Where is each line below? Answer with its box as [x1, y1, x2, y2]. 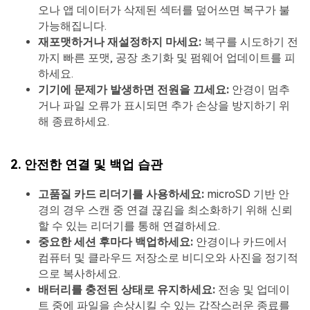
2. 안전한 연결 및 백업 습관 [10, 156, 163, 172]
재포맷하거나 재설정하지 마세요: [38, 35, 201, 49]
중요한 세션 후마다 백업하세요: [38, 235, 193, 248]
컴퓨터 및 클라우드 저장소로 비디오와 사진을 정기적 [38, 250, 298, 264]
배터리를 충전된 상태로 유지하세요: [38, 282, 215, 296]
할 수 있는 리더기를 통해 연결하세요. [38, 219, 220, 232]
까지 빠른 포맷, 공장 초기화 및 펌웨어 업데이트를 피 [38, 51, 295, 65]
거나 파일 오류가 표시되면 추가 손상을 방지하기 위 [38, 99, 290, 113]
